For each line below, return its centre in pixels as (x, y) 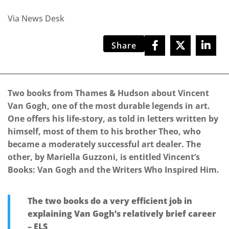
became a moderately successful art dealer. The (104, 144)
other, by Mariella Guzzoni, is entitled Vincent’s (104, 157)
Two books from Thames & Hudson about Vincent (108, 93)
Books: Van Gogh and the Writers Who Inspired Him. (113, 169)
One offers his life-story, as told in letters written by (113, 118)
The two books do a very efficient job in (110, 201)
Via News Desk (36, 18)
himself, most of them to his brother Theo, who (104, 131)
